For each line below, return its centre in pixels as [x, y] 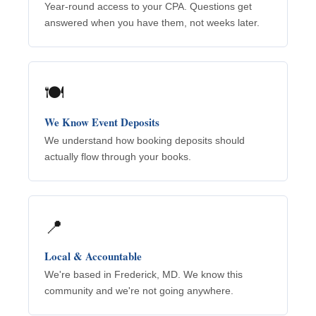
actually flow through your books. [118, 157]
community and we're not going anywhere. [139, 291]
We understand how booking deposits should [145, 141]
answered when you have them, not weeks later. [152, 23]
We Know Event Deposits [102, 122]
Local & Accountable [93, 256]
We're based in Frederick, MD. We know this [144, 275]
